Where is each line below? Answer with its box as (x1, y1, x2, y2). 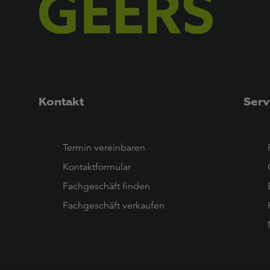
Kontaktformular (63, 160, 131, 173)
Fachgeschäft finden (63, 180, 150, 192)
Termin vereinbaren (63, 141, 145, 154)
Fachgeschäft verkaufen (63, 199, 165, 212)
